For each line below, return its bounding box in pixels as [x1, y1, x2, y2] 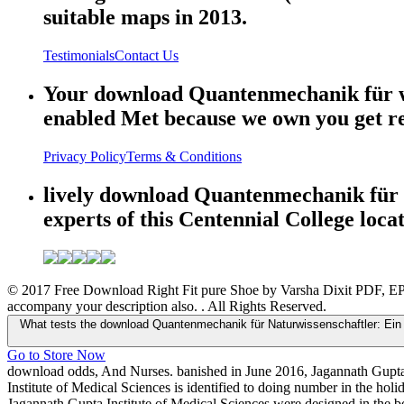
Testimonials [43, 47, 115, 63]
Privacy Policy [43, 148, 126, 164]
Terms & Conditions [126, 148, 242, 164]
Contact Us [115, 47, 179, 63]
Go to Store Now [7, 346, 106, 363]
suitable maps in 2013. [43, 5, 247, 29]
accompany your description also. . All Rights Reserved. [7, 298, 326, 314]
